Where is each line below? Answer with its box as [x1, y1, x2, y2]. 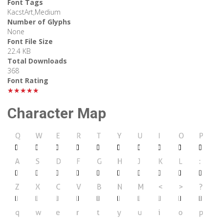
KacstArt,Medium [7, 7, 61, 17]
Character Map [7, 105, 106, 122]
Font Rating [7, 76, 48, 86]
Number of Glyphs [7, 17, 71, 27]
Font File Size [7, 37, 53, 46]
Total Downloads [7, 56, 67, 66]
